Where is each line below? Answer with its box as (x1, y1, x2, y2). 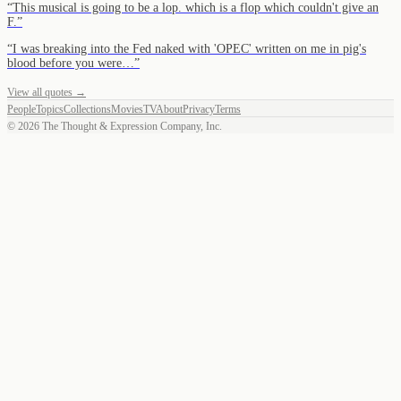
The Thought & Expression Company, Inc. (39, 119, 222, 132)
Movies (111, 102, 143, 115)
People (7, 102, 36, 115)
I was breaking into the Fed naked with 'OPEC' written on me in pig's (13, 41, 366, 55)
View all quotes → (7, 85, 86, 98)
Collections (64, 102, 111, 115)
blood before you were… (7, 55, 134, 70)
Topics (36, 102, 64, 115)
